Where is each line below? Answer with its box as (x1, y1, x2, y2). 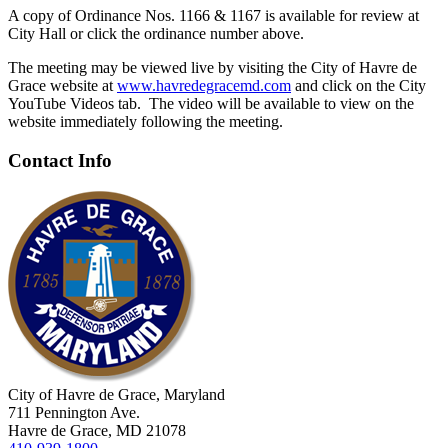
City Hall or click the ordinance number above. (8, 25, 304, 43)
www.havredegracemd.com (117, 77, 291, 95)
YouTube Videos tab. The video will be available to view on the (8, 95, 414, 113)
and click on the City (291, 77, 426, 95)
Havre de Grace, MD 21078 (8, 421, 186, 439)
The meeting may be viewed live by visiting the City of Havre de (8, 59, 417, 77)
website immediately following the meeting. (8, 113, 283, 131)
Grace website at (8, 77, 117, 95)
